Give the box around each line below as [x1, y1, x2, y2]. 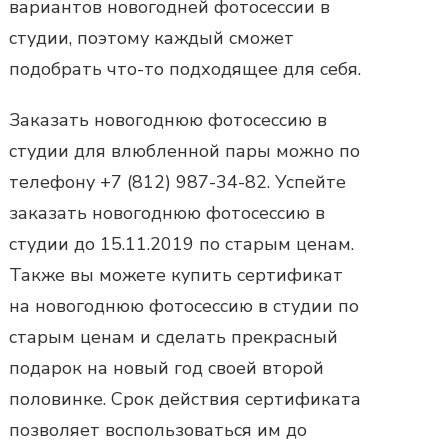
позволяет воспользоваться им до [9, 417, 307, 442]
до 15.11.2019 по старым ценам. [69, 231, 354, 256]
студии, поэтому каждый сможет [9, 25, 294, 50]
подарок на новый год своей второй [9, 355, 324, 380]
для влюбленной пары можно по [69, 138, 360, 163]
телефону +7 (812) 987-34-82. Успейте [9, 169, 346, 194]
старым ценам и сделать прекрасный [9, 324, 338, 349]
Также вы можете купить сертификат [9, 262, 343, 287]
